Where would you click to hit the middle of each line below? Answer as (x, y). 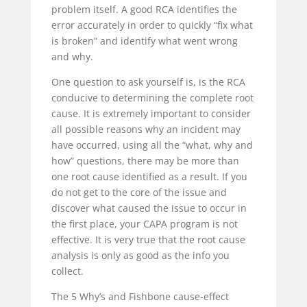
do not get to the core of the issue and (139, 193)
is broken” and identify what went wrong (144, 41)
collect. (69, 271)
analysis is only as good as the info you (140, 256)
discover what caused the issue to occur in (149, 208)
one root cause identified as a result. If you (149, 177)
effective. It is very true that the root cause (148, 240)
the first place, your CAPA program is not (144, 224)
